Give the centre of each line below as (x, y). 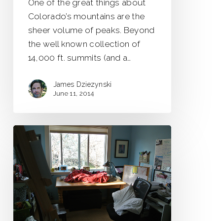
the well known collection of (84, 44)
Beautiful (30, 159)
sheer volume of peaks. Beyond (91, 30)
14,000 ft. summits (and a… (79, 57)
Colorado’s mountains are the (86, 16)
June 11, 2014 (74, 93)
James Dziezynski (82, 84)
